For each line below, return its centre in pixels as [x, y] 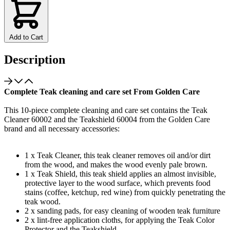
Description [35, 60]
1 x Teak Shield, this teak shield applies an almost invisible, [120, 174]
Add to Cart [26, 37]
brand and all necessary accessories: [62, 128]
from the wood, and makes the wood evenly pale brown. [116, 164]
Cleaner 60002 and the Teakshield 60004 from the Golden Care [107, 119]
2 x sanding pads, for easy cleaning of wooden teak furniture [122, 210]
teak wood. [43, 201]
